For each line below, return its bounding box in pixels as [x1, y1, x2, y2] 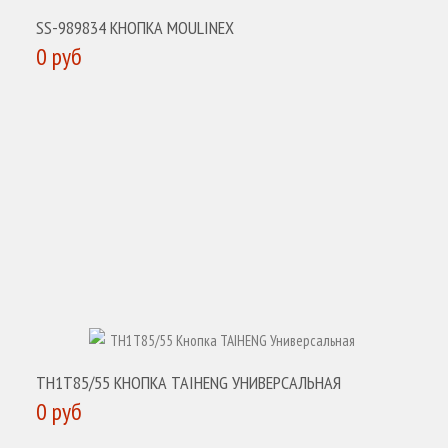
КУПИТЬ [50, 91, 109, 118]
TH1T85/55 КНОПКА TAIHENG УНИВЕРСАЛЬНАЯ [36, 371, 341, 394]
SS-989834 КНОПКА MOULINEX [36, 16, 234, 39]
